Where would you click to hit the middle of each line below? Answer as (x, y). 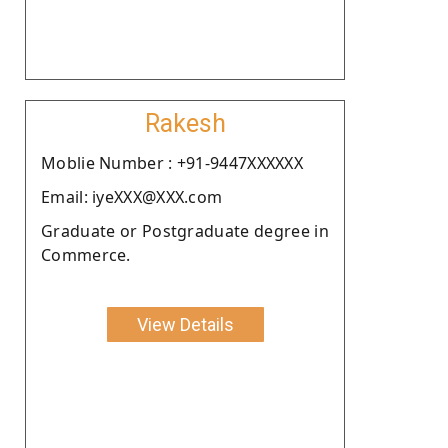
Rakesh (185, 123)
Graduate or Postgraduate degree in (185, 230)
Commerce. (86, 254)
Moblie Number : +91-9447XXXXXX (172, 162)
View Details (185, 324)
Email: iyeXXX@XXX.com (132, 196)
